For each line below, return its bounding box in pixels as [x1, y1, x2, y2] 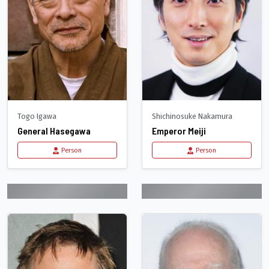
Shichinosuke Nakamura [152, 111, 232, 122]
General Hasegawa [17, 125, 91, 137]
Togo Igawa [17, 111, 56, 122]
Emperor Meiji [152, 125, 206, 137]
